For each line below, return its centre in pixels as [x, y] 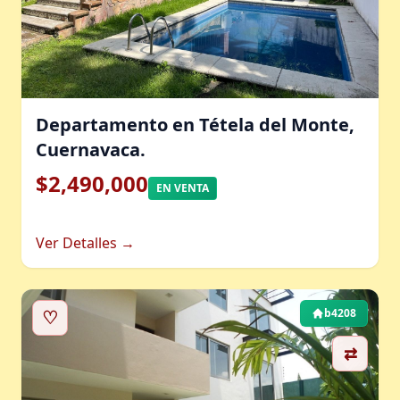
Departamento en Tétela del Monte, [195, 125]
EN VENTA [183, 188]
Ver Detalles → [85, 243]
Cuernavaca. [91, 150]
